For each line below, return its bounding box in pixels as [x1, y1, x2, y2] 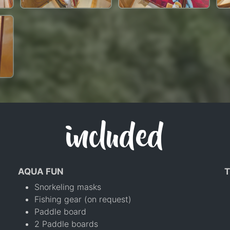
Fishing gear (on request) [34, 194, 131, 204]
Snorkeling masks [34, 181, 101, 192]
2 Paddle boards [34, 218, 98, 229]
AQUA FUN [17, 166, 64, 177]
